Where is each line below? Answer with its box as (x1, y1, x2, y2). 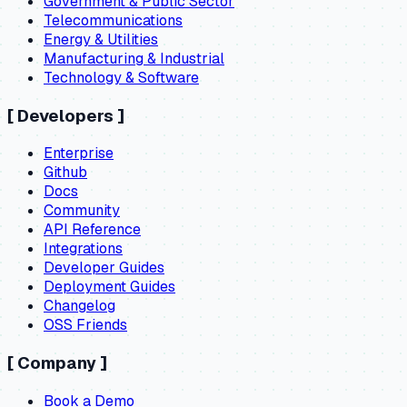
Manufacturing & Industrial (44, 48, 224, 68)
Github (44, 163, 87, 183)
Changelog (44, 296, 115, 316)
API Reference (44, 220, 141, 240)
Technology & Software (44, 67, 199, 87)
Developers (17, 104, 114, 127)
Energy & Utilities (44, 29, 158, 49)
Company (17, 352, 96, 374)
